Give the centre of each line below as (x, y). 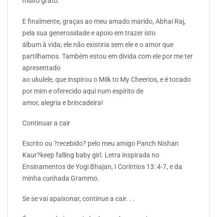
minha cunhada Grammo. (61, 178)
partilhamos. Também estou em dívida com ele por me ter (108, 56)
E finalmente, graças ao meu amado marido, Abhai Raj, (104, 21)
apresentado (41, 68)
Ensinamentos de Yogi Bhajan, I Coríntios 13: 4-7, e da (102, 166)
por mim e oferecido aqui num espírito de (83, 91)
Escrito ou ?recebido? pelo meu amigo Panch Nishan (101, 143)
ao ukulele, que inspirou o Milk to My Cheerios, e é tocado (107, 79)
